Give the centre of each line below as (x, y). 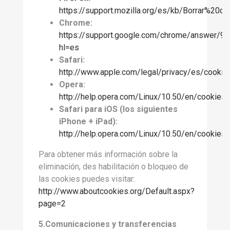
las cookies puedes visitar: (87, 179)
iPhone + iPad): (88, 121)
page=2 (52, 204)
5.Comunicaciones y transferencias (108, 224)
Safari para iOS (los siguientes (118, 109)
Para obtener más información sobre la (108, 154)
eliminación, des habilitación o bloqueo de (113, 167)
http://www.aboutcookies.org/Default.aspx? (117, 191)
